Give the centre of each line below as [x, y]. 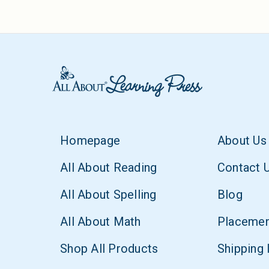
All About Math [101, 222]
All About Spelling [108, 195]
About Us [242, 141]
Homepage [90, 141]
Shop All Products [109, 249]
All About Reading [109, 168]
